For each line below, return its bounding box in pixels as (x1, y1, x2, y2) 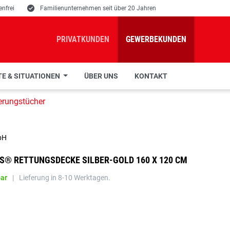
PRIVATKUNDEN (56, 34, 109, 44)
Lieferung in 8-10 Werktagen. (19, 174, 110, 182)
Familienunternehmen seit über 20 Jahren (40, 5, 156, 12)
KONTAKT (134, 72, 167, 80)
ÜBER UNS (84, 72, 118, 80)
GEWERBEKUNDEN (126, 34, 186, 44)
